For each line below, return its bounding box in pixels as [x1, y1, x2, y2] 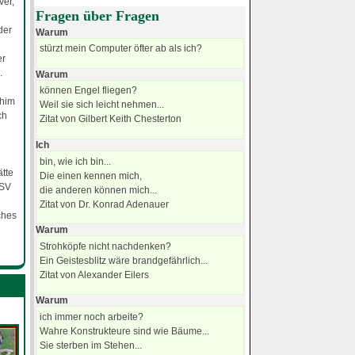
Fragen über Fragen [36, 8, 160, 25]
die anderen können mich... [40, 184, 158, 196]
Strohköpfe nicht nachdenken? [40, 240, 172, 252]
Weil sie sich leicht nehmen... [40, 99, 165, 111]
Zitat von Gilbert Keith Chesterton [40, 113, 182, 125]
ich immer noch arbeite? [40, 311, 144, 323]
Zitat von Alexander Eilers [40, 269, 150, 281]
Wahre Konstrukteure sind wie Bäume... [40, 326, 210, 338]
